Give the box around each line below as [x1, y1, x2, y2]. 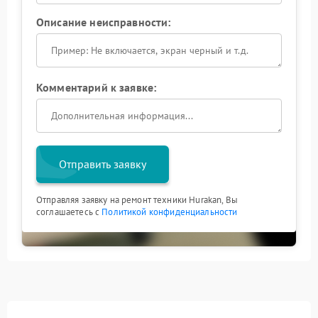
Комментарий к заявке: [36, 79, 157, 94]
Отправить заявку [59, 156, 146, 171]
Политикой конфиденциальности [102, 205, 238, 218]
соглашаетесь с [36, 205, 102, 218]
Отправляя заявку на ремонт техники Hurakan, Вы [36, 193, 238, 206]
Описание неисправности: [36, 14, 171, 29]
